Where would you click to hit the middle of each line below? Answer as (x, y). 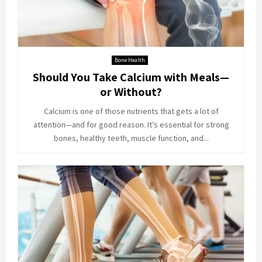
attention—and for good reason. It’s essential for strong (131, 124)
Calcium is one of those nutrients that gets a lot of (131, 111)
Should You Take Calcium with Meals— (131, 77)
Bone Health (130, 60)
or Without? (131, 92)
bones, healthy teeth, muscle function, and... (131, 138)
